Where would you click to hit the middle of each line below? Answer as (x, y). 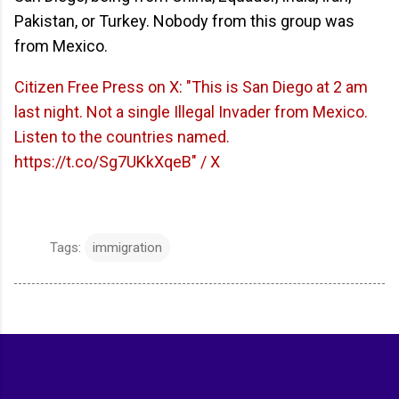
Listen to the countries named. (122, 137)
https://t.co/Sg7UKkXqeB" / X (117, 162)
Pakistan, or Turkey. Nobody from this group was (184, 21)
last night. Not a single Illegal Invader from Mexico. (191, 112)
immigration (127, 248)
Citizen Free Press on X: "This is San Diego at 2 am (191, 87)
